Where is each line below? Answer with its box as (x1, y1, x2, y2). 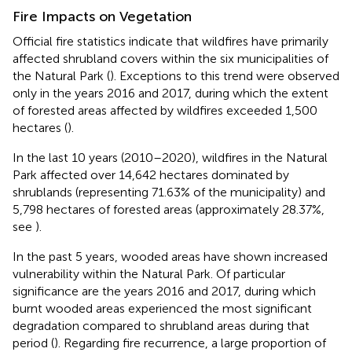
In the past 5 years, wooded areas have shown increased (13, 248, 328, 264)
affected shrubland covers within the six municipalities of (13, 50, 328, 66)
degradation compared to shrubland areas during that (13, 317, 310, 333)
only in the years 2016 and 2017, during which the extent (13, 85, 328, 101)
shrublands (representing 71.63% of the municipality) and (13, 184, 325, 200)
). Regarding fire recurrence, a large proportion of (54, 335, 326, 350)
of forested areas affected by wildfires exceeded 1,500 (13, 102, 317, 118)
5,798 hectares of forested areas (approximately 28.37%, (13, 201, 324, 217)
